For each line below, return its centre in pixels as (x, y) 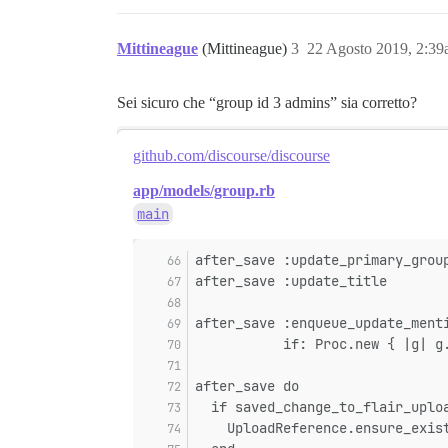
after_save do (247, 386)
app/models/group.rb (204, 190)
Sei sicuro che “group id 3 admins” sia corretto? (267, 102)
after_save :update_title (291, 281)
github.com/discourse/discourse (231, 155)
